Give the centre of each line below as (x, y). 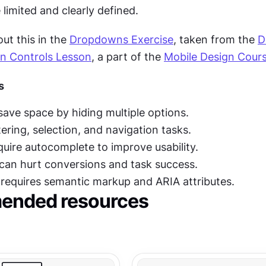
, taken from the (216, 39)
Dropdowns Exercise (121, 39)
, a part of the (128, 56)
